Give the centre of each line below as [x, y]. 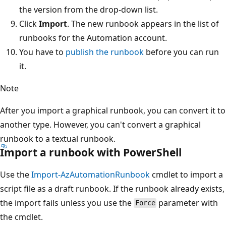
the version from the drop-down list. [89, 9]
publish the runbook [105, 52]
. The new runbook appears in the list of [143, 23]
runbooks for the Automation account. [93, 38]
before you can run [181, 52]
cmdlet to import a [186, 174]
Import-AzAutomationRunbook [91, 174]
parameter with [187, 203]
